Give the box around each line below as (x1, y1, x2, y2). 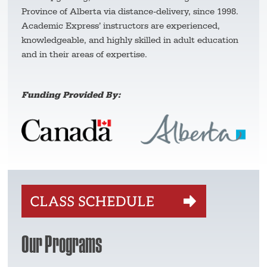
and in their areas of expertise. (21, 49, 147, 60)
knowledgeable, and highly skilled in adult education (21, 35, 238, 46)
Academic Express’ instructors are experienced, (21, 20, 220, 32)
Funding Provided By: (21, 89, 120, 101)
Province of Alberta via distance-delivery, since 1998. (21, 6, 238, 17)
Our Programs (21, 229, 102, 257)
